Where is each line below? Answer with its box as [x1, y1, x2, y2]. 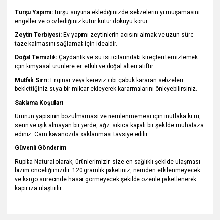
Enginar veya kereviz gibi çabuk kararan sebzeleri [49, 77, 183, 83]
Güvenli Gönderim [15, 144, 66, 151]
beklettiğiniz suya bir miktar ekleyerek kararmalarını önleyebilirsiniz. [15, 85, 197, 92]
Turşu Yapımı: [15, 9, 53, 16]
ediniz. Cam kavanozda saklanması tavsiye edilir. [15, 131, 149, 137]
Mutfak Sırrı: [15, 77, 49, 83]
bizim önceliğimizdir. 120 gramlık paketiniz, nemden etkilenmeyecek [15, 167, 200, 174]
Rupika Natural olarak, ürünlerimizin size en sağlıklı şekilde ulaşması [15, 158, 200, 165]
